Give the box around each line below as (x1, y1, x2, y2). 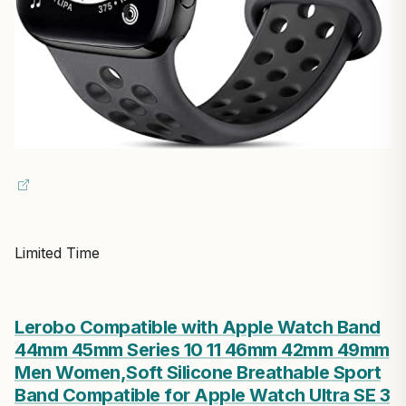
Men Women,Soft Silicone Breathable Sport (14, 361, 381, 383)
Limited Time (14, 243, 100, 262)
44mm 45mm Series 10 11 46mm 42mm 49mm (14, 338, 390, 361)
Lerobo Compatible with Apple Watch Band (14, 315, 381, 338)
